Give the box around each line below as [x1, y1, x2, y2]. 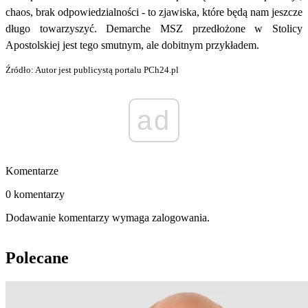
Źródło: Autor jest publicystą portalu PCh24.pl [5, 65, 179, 76]
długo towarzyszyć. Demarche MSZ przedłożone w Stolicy [5, 23, 302, 35]
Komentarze [5, 165, 58, 177]
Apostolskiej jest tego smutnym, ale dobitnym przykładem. [5, 39, 259, 52]
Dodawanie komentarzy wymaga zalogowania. [5, 212, 210, 224]
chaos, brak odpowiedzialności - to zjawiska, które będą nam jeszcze [5, 6, 302, 19]
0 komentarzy [5, 188, 65, 201]
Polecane [5, 249, 69, 267]
